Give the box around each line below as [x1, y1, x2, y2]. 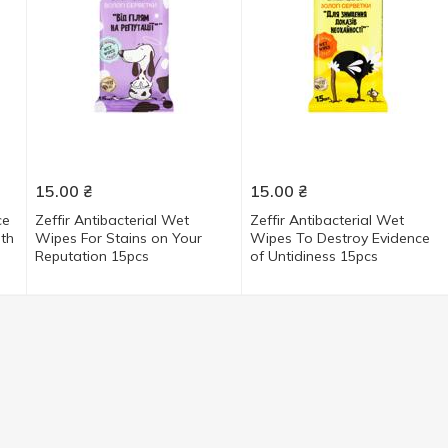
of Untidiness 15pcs [249, 247, 378, 265]
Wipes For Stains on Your [34, 229, 202, 247]
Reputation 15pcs [34, 247, 149, 265]
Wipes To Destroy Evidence [249, 229, 430, 247]
